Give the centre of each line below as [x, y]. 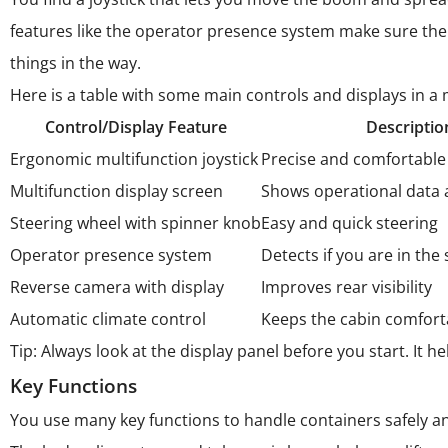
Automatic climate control [108, 319]
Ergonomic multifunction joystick [134, 159]
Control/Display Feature [135, 127]
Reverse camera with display [117, 287]
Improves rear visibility [346, 287]
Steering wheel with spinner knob [135, 223]
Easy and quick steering [349, 223]
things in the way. [75, 63]
